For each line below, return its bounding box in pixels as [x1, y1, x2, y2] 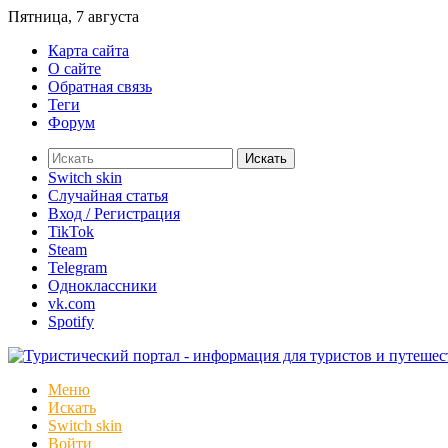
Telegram [48, 259, 107, 276]
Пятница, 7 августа [8, 8, 139, 25]
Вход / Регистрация [48, 205, 180, 222]
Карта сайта [48, 42, 129, 59]
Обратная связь [48, 78, 152, 95]
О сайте [48, 60, 101, 77]
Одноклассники [48, 277, 157, 294]
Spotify [48, 313, 94, 330]
